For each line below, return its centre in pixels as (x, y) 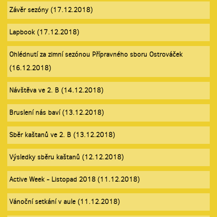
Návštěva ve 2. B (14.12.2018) (56, 90)
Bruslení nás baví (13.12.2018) (56, 112)
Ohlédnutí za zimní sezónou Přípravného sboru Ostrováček (96, 54)
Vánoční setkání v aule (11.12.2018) (64, 201)
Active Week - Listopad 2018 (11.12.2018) (74, 179)
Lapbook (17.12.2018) (44, 32)
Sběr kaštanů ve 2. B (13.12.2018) (62, 135)
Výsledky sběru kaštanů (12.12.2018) (66, 157)
